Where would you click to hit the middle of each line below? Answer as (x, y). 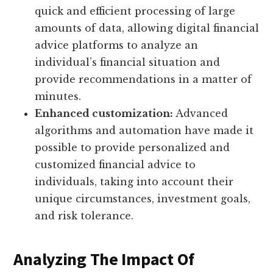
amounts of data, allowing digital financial (147, 28)
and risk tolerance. (84, 216)
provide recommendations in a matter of (144, 80)
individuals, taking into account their (134, 182)
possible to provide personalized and (133, 148)
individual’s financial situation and (128, 62)
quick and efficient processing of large (135, 11)
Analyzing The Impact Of (104, 259)
